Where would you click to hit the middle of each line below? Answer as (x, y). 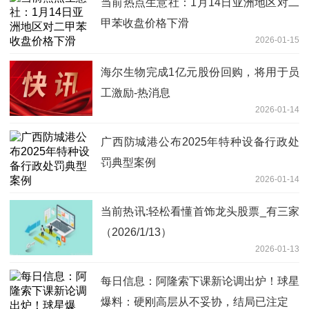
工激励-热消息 (136, 92)
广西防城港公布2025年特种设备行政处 (200, 141)
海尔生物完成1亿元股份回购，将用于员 (200, 72)
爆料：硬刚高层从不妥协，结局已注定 (195, 301)
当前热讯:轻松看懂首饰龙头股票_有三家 (200, 211)
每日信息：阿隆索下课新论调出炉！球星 (200, 281)
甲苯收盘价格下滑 (145, 23)
